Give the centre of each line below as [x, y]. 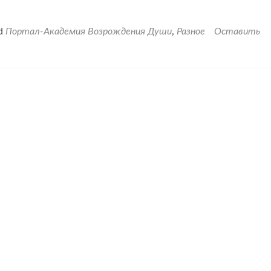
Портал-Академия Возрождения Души [89, 31]
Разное [191, 31]
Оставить [237, 31]
